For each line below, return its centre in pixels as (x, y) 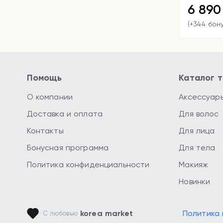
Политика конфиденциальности (88, 165)
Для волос (199, 114)
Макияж (194, 165)
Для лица (197, 131)
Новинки (195, 181)
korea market (105, 213)
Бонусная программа (68, 148)
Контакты (45, 131)
